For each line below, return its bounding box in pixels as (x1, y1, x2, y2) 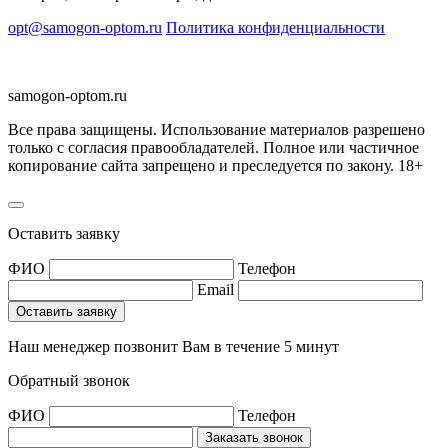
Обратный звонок (8, 371, 130, 389)
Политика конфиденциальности (166, 18, 385, 36)
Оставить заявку (8, 224, 120, 242)
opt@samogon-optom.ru (8, 18, 162, 36)
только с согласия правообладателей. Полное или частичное (8, 138, 419, 156)
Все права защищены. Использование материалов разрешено (8, 120, 425, 138)
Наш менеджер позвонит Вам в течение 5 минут (8, 337, 339, 355)
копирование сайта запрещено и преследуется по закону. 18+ (8, 156, 423, 174)
